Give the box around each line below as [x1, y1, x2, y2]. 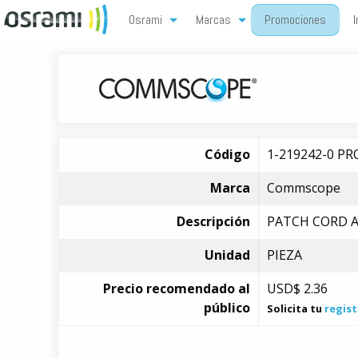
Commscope [267, 179, 340, 197]
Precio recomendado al [103, 280, 250, 297]
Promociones [265, 11, 326, 29]
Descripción [177, 213, 250, 230]
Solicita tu [267, 301, 324, 316]
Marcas [196, 11, 231, 29]
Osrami [129, 11, 162, 29]
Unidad [205, 246, 250, 264]
